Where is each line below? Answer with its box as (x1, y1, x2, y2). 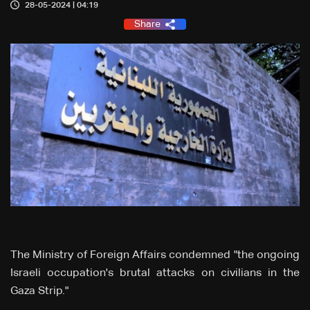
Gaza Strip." (10, 286, 69, 298)
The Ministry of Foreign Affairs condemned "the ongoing (10, 250, 300, 262)
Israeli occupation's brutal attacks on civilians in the (10, 268, 300, 280)
